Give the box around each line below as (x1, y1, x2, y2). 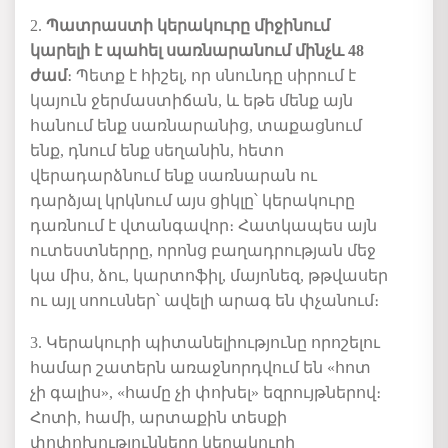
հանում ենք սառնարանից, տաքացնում (30, 117, 362, 135)
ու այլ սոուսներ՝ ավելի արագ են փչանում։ (30, 292, 379, 310)
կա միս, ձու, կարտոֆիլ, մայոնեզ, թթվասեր (30, 267, 388, 285)
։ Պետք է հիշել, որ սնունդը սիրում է (67, 67, 356, 85)
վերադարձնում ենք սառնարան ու (30, 167, 317, 185)
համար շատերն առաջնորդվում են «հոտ (30, 358, 371, 376)
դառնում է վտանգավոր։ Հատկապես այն (30, 217, 377, 235)
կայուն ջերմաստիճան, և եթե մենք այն (30, 92, 353, 110)
